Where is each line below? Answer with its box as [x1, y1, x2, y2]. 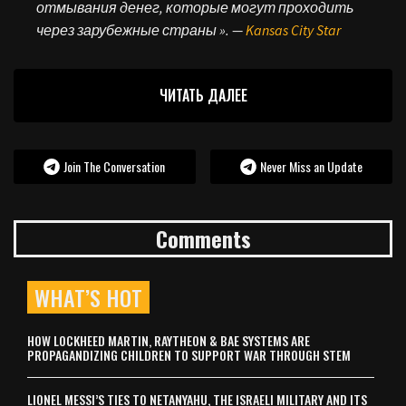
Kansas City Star [246, 20, 341, 39]
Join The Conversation [63, 156, 166, 176]
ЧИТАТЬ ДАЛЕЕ [159, 83, 247, 106]
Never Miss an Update [260, 156, 363, 176]
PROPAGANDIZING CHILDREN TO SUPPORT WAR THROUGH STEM [27, 344, 351, 364]
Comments [155, 221, 251, 255]
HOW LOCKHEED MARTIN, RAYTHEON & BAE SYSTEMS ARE [27, 330, 310, 350]
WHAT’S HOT [34, 280, 142, 314]
